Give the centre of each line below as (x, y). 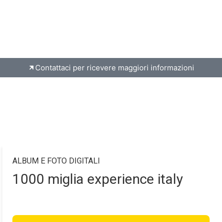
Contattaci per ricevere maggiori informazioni (115, 68)
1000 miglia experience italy (98, 179)
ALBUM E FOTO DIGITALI (56, 161)
